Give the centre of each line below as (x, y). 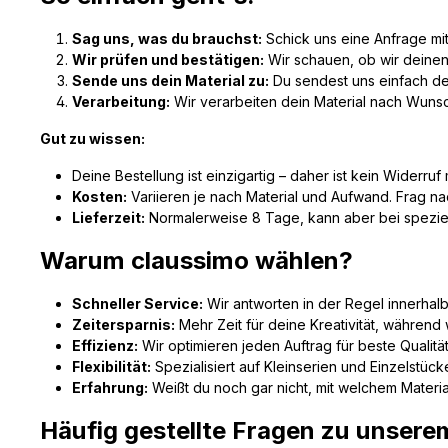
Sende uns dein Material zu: (170, 80)
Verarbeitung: (121, 101)
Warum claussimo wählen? (196, 260)
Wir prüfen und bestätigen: (168, 59)
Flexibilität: (111, 366)
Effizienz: (105, 345)
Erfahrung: (110, 387)
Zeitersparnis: (123, 324)
